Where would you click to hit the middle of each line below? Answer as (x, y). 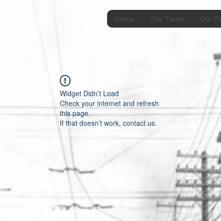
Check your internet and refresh (109, 103)
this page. (75, 113)
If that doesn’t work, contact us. (108, 123)
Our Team (167, 19)
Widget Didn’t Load (89, 93)
